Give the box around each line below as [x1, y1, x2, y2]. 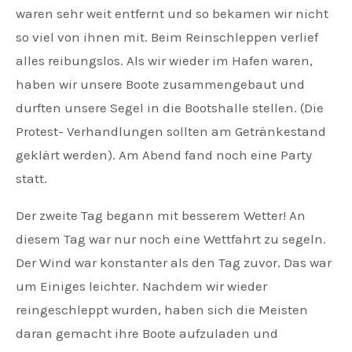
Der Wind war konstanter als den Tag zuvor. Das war [16, 255, 332, 271]
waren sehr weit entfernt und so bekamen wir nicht [16, 5, 328, 22]
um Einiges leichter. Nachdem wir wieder [16, 278, 267, 295]
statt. [16, 170, 47, 187]
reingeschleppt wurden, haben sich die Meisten [16, 302, 308, 318]
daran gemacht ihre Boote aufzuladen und [16, 325, 278, 342]
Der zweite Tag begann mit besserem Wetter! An [16, 207, 306, 224]
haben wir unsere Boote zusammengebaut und [16, 76, 305, 93]
